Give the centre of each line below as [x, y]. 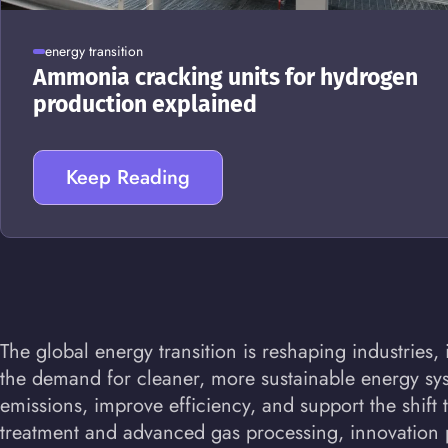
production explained [145, 104]
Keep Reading [128, 177]
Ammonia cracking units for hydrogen [225, 77]
